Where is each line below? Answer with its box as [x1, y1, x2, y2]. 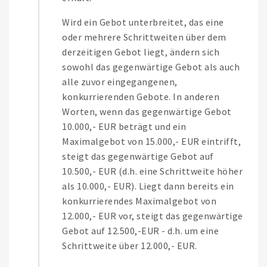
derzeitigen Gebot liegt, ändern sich [62, 46, 219, 58]
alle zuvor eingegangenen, [62, 76, 178, 88]
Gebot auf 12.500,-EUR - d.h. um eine [62, 225, 219, 237]
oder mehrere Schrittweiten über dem [62, 31, 226, 44]
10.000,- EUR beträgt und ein [62, 120, 186, 133]
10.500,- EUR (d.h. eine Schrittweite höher [62, 165, 243, 178]
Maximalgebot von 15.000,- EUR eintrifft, [62, 135, 241, 148]
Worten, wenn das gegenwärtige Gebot [62, 105, 232, 118]
